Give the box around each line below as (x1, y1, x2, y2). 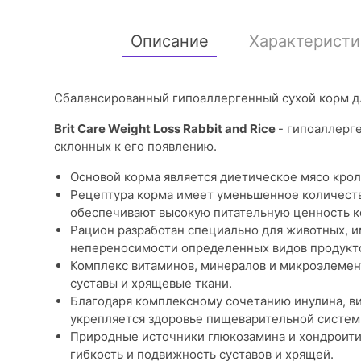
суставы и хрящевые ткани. (70, 276, 232, 291)
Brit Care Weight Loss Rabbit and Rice (54, 121, 278, 136)
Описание (130, 31, 209, 51)
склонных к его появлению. (54, 139, 217, 154)
